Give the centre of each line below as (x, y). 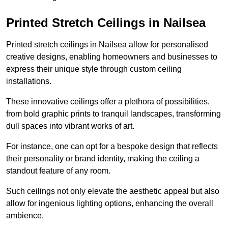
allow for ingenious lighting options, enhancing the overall (110, 204)
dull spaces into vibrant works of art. (70, 126)
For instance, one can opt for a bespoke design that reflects (112, 147)
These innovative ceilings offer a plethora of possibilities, (108, 102)
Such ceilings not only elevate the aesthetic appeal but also (113, 191)
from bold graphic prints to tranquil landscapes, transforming (113, 114)
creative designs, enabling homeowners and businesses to (112, 57)
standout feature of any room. (58, 171)
